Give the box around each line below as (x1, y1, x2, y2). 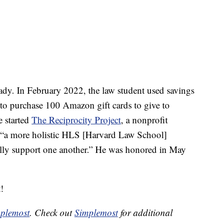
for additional (118, 206, 173, 219)
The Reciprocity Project (32, 113, 121, 126)
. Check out (30, 206, 74, 219)
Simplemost (74, 206, 118, 219)
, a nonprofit (121, 113, 168, 126)
